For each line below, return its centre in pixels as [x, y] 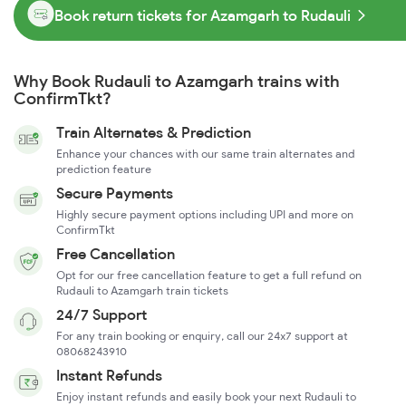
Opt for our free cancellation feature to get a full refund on [209, 275]
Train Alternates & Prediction [154, 132]
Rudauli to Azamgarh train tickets [142, 290]
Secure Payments [115, 193]
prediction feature [104, 169]
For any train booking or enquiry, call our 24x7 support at [202, 335]
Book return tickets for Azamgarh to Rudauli [203, 16]
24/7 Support [101, 314]
